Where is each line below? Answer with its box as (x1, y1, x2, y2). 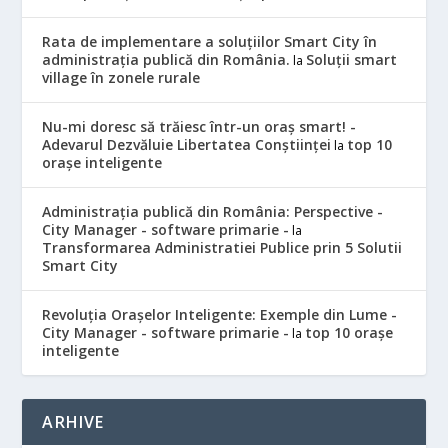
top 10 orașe (305, 322, 394, 342)
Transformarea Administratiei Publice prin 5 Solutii (42, 237, 403, 257)
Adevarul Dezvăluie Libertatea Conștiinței (42, 134, 332, 154)
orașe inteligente (42, 152, 163, 172)
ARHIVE (42, 410, 105, 433)
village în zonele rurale (42, 67, 201, 87)
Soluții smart (306, 49, 398, 69)
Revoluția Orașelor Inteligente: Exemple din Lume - (42, 304, 398, 324)
